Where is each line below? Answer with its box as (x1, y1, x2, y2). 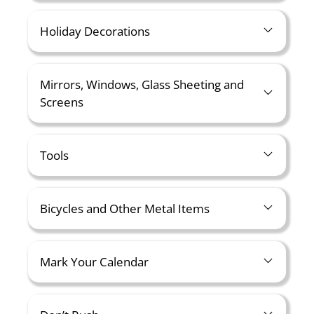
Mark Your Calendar (40, 254, 149, 270)
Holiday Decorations (40, 23, 150, 39)
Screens (40, 94, 83, 110)
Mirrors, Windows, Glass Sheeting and (40, 76, 244, 93)
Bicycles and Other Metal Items (40, 200, 210, 217)
